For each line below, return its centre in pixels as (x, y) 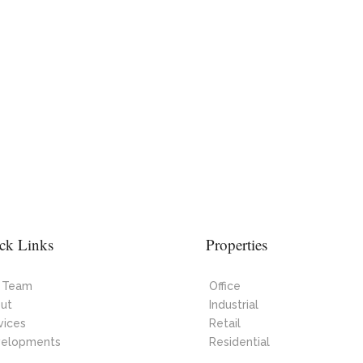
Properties (236, 244)
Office (224, 286)
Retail (224, 324)
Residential (239, 342)
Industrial (233, 305)
